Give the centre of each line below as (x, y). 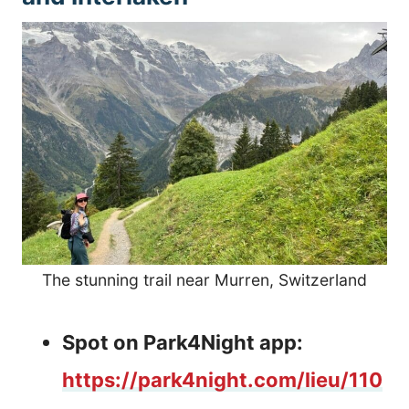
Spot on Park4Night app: (183, 343)
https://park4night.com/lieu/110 (222, 380)
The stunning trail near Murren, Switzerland (204, 280)
